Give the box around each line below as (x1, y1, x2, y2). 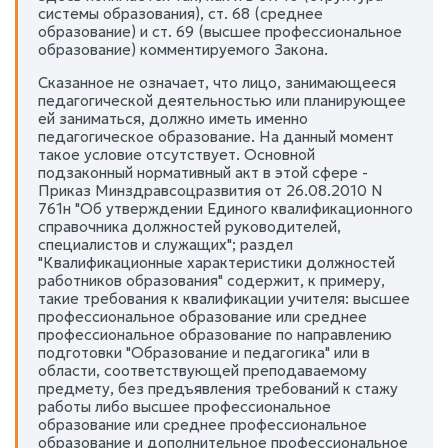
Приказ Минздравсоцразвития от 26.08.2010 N (38, 180, 383, 200)
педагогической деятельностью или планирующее (38, 90, 406, 110)
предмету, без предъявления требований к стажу (38, 378, 398, 398)
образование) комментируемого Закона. (38, 39, 328, 59)
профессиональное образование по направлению (38, 324, 392, 344)
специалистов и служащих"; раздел (38, 234, 293, 254)
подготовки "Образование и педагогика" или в (38, 342, 370, 362)
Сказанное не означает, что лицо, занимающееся (38, 72, 396, 92)
